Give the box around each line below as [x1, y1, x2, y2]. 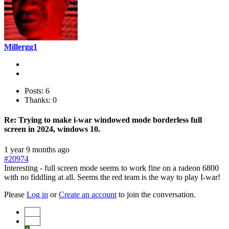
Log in [27, 190, 48, 199]
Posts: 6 [25, 86, 50, 96]
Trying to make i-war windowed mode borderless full [16, 116, 202, 125]
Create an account [59, 190, 117, 199]
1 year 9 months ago [4, 145, 70, 154]
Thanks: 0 [25, 96, 57, 105]
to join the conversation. [117, 190, 196, 199]
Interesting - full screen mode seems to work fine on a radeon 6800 [4, 163, 219, 172]
